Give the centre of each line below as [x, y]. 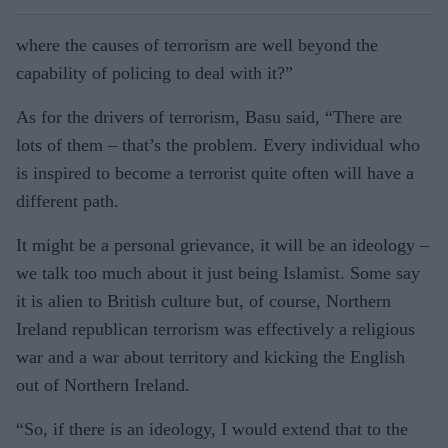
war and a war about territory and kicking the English [210, 357]
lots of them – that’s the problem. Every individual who [218, 145]
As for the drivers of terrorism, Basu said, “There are [209, 117]
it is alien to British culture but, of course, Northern [203, 301]
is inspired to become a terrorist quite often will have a [215, 173]
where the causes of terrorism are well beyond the [197, 45]
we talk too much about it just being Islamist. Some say [218, 273]
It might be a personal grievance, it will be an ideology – [222, 245]
